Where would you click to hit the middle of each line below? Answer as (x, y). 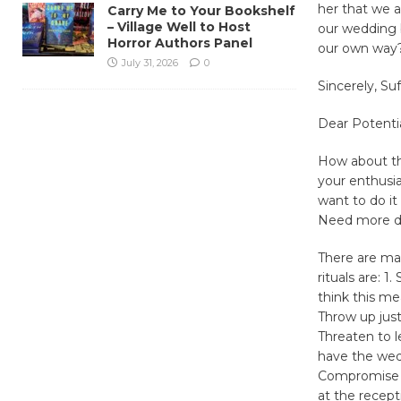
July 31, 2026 (150, 62)
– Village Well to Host (179, 26)
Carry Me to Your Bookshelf (201, 10)
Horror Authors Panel (180, 43)
